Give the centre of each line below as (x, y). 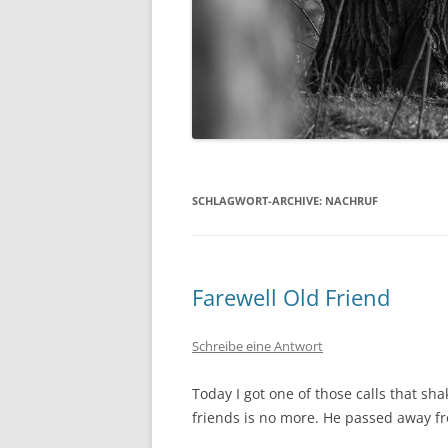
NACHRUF (351, 201)
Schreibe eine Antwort (257, 346)
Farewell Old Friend (291, 297)
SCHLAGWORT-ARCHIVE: (258, 201)
